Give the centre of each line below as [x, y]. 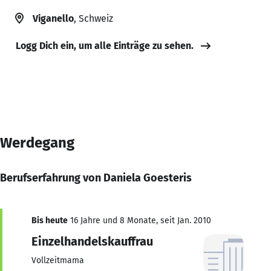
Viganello [53, 18]
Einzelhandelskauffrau [92, 241]
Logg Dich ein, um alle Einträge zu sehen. [105, 45]
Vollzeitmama [58, 260]
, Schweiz [93, 18]
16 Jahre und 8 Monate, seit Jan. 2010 [139, 220]
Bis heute [50, 220]
